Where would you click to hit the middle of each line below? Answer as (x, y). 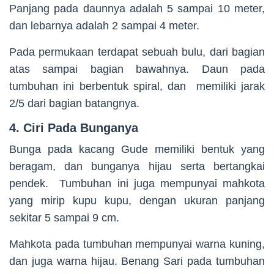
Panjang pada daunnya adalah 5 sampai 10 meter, (137, 8)
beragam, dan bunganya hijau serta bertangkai (137, 166)
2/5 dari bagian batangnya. (74, 103)
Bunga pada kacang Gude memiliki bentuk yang (137, 149)
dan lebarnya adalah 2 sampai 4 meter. (104, 25)
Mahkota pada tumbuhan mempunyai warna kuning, (137, 244)
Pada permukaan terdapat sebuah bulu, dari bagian (137, 52)
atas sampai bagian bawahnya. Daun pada (137, 69)
